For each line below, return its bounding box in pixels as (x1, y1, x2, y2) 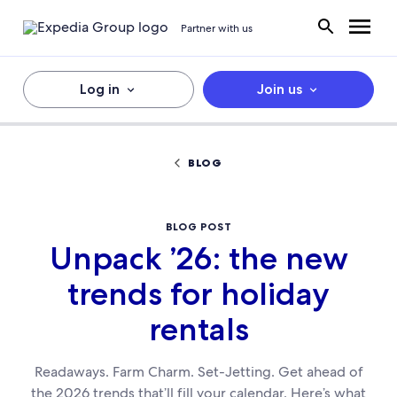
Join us (256, 81, 302, 97)
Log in (79, 81, 120, 97)
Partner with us (181, 20, 253, 35)
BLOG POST (165, 220, 232, 233)
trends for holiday (67, 275, 330, 313)
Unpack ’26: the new (49, 239, 348, 277)
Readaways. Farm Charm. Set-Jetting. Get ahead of (34, 362, 363, 381)
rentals (148, 310, 249, 348)
